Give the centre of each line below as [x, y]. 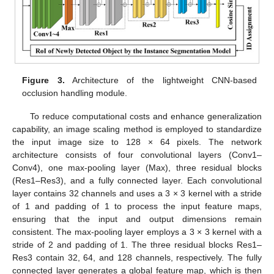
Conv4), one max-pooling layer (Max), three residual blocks [137, 168]
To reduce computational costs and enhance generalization [146, 117]
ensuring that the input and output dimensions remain [137, 219]
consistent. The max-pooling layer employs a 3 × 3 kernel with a [137, 232]
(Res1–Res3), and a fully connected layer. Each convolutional [137, 181]
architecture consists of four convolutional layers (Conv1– [137, 155]
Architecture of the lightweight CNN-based [161, 80]
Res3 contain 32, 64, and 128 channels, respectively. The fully [137, 258]
